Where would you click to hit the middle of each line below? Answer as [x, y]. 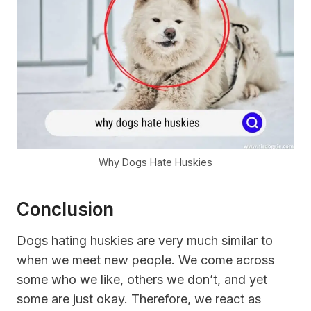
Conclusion [65, 210]
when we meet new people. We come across [145, 260]
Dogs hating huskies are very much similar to [145, 241]
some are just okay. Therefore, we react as [139, 299]
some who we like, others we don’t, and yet [142, 280]
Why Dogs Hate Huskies [155, 162]
